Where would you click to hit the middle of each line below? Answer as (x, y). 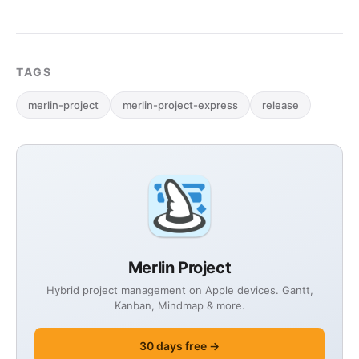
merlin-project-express (180, 105)
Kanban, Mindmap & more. (179, 305)
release (280, 105)
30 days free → (179, 346)
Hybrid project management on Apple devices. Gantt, (179, 290)
